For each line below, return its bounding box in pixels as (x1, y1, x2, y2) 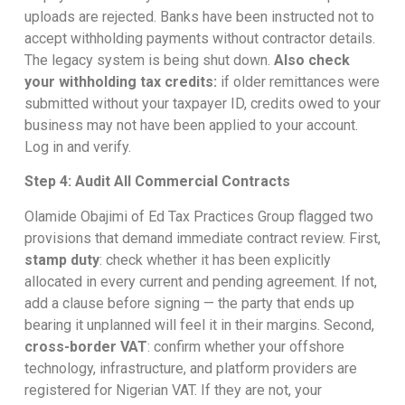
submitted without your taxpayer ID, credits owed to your (24, 94, 381, 112)
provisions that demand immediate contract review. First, (24, 229, 381, 247)
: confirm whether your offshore (146, 337, 344, 355)
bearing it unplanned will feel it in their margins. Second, (24, 316, 374, 334)
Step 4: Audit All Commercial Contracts (24, 173, 290, 191)
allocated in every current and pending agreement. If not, (24, 272, 377, 290)
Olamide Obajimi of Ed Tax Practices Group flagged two (24, 207, 373, 225)
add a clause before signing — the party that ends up (24, 294, 354, 312)
